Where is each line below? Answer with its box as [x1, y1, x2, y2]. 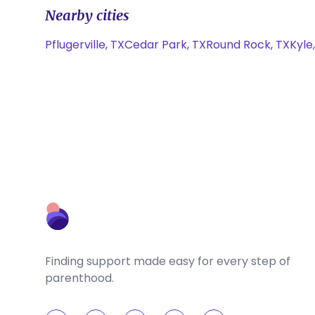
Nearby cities [45, 6, 129, 24]
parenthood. [45, 270, 114, 286]
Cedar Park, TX [124, 37, 206, 53]
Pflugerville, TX [45, 37, 124, 53]
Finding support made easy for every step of [45, 253, 290, 269]
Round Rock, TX [206, 37, 290, 53]
